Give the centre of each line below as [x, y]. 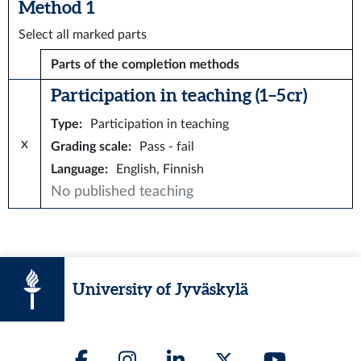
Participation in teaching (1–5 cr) [179, 95]
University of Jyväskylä [160, 289]
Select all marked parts [83, 35]
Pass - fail [167, 147]
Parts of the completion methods [145, 64]
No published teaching [122, 191]
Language [78, 169]
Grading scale [89, 147]
